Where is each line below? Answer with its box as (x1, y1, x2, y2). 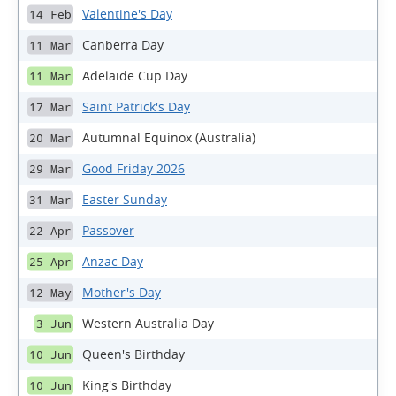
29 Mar (29, 162, 72, 176)
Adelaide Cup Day (82, 67, 187, 85)
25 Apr (29, 255, 72, 269)
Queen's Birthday (82, 346, 185, 363)
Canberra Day (82, 36, 164, 54)
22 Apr (29, 224, 72, 238)
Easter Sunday (82, 191, 167, 209)
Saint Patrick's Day (82, 98, 190, 116)
